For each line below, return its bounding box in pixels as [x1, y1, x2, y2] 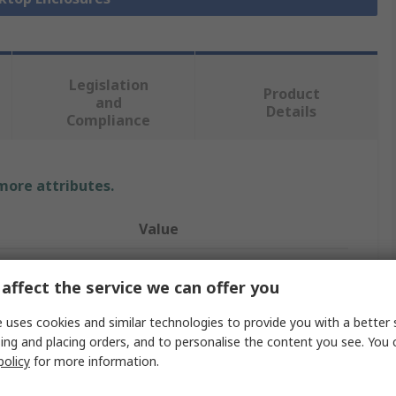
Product [263, 84, 320, 104]
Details [266, 102, 317, 122]
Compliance [66, 110, 151, 131]
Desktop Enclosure [139, 331, 247, 348]
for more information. [30, 353, 159, 369]
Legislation [68, 75, 148, 95]
